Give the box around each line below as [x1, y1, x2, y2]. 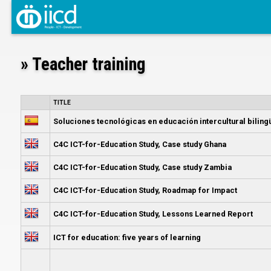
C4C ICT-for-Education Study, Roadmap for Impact [53, 185, 237, 195]
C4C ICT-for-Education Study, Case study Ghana [53, 139, 226, 149]
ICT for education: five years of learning [53, 232, 201, 242]
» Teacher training [20, 53, 145, 74]
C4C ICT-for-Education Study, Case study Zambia [53, 162, 232, 172]
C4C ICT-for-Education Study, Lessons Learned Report [53, 209, 253, 218]
